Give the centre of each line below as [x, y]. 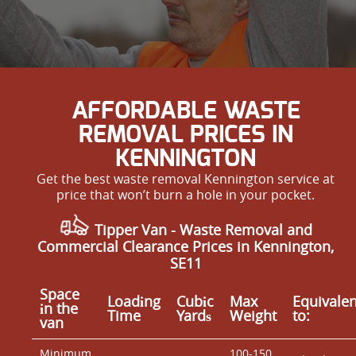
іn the [59, 308]
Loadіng [134, 301]
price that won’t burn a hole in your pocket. [186, 194]
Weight [253, 315]
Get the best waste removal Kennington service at [186, 178]
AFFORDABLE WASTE [186, 111]
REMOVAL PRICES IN [186, 135]
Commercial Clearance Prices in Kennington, [186, 246]
